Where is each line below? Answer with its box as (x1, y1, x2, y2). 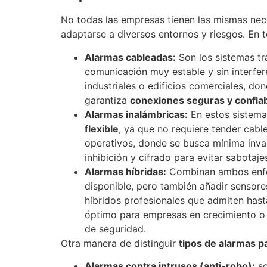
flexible (85, 122, 119, 135)
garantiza (85, 94, 130, 106)
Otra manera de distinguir (61, 237, 179, 249)
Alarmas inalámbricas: (85, 108, 188, 120)
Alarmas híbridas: (85, 165, 166, 178)
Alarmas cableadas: (85, 51, 176, 63)
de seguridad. (85, 222, 146, 235)
